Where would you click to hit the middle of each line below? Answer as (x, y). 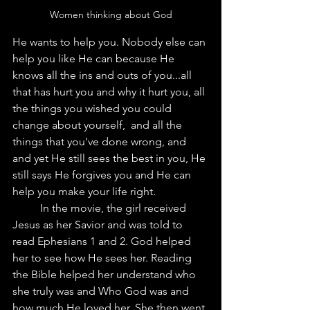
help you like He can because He (95, 58)
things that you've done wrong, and (101, 141)
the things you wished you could (93, 108)
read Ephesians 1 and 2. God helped (103, 241)
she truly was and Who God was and (102, 291)
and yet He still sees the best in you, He (110, 158)
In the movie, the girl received (26, 208)
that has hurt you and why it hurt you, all (110, 91)
